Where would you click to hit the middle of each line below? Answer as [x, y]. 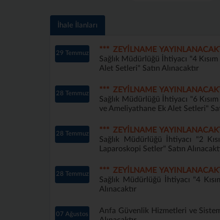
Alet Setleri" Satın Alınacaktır [149, 68]
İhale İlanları [78, 25]
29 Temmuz [72, 53]
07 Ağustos [72, 214]
